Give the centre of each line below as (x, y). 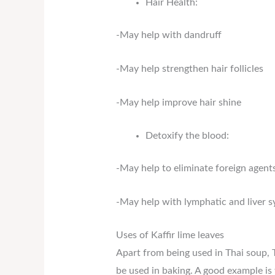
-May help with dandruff (168, 35)
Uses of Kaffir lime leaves (170, 235)
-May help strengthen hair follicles (189, 68)
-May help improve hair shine (178, 102)
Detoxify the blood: (187, 136)
